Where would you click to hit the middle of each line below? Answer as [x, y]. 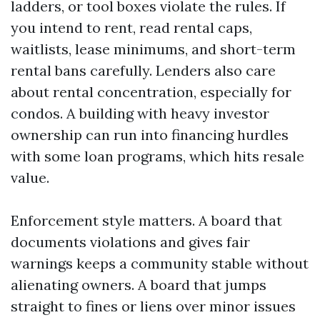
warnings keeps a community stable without [160, 263]
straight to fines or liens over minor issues [153, 306]
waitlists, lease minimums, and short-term [153, 49]
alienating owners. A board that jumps [139, 285]
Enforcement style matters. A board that [146, 220]
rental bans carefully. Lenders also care [143, 70]
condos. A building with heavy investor [140, 113]
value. [30, 177]
